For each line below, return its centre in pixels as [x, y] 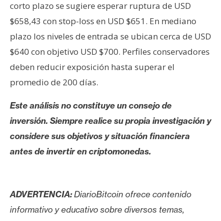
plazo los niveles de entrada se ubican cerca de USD [110, 37]
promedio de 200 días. [54, 82]
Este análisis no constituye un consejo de [91, 106]
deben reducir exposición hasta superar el [92, 67]
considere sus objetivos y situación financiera [100, 136]
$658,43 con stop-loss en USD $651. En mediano [103, 21]
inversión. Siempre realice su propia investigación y [110, 121]
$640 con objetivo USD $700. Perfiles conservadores [110, 52]
